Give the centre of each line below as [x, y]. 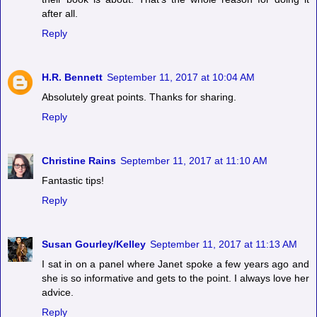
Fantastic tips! [73, 180]
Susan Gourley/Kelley [94, 244]
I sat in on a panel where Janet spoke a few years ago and [175, 264]
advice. [58, 292]
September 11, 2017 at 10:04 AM [181, 77]
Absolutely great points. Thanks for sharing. [139, 97]
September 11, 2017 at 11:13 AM [224, 244]
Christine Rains [79, 160]
